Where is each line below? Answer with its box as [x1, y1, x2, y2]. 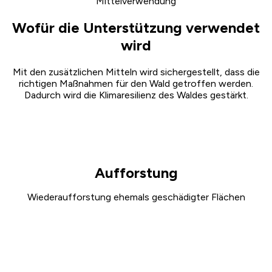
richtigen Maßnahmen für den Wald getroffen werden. [19, 77, 253, 89]
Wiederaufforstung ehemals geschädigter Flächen [27, 191, 245, 203]
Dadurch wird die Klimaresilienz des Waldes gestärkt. [24, 89, 248, 101]
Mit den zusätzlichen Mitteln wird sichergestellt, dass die [12, 66, 260, 78]
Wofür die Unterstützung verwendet [12, 18, 260, 36]
